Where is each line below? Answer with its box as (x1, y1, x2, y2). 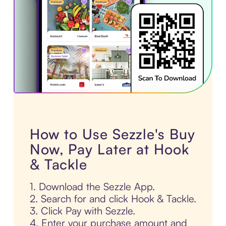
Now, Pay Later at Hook (29, 140, 189, 158)
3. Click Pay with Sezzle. (29, 204, 135, 217)
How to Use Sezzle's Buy (29, 125, 195, 143)
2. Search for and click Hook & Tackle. (29, 192, 196, 205)
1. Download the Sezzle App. (29, 180, 155, 193)
